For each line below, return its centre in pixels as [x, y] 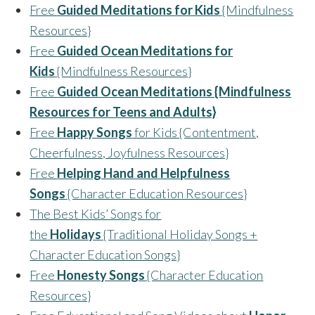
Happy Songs [95, 133]
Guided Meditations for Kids [139, 10]
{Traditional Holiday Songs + [180, 234]
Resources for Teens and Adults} [123, 112]
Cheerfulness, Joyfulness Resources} [129, 153]
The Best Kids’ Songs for [96, 214]
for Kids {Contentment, [196, 133]
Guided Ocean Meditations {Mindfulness [174, 92]
